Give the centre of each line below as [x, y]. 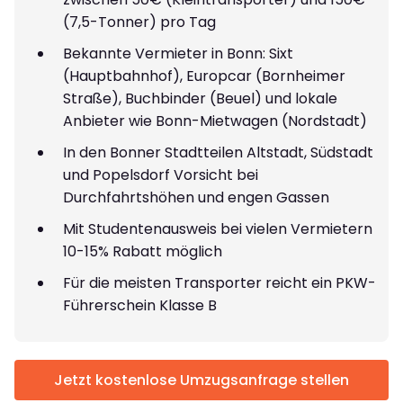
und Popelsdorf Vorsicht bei [161, 175]
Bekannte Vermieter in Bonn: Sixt [178, 53]
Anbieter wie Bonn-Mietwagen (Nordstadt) [215, 121]
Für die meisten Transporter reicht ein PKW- [219, 282]
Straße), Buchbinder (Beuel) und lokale [200, 98]
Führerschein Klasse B [140, 305]
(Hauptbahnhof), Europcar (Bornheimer [204, 76]
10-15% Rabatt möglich [143, 251]
